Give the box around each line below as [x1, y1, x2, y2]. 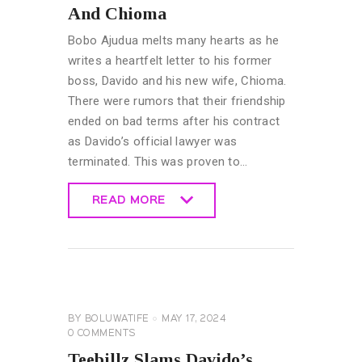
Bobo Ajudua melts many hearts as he [68, 32, 280, 48]
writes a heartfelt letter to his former [68, 53, 272, 68]
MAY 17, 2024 [162, 314, 225, 323]
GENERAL [68, 288, 119, 297]
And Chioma [68, 2, 166, 23]
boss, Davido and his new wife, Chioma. [68, 73, 287, 88]
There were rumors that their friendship [68, 93, 286, 108]
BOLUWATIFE [84, 314, 149, 323]
